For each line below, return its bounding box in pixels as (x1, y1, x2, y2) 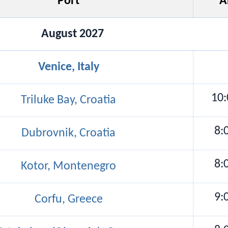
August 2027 (41, 27, 104, 40)
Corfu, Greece (34, 193, 103, 206)
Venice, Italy (38, 61, 99, 73)
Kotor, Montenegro (21, 160, 116, 173)
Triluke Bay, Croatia (21, 94, 116, 106)
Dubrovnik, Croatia (21, 127, 116, 139)
